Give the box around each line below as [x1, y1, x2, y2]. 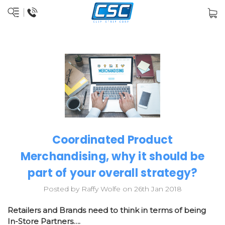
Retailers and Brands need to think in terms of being [8, 205, 206, 215]
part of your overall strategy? [27, 165, 198, 181]
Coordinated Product [52, 132, 173, 148]
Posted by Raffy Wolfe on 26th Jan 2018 [43, 184, 182, 194]
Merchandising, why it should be [20, 149, 205, 165]
